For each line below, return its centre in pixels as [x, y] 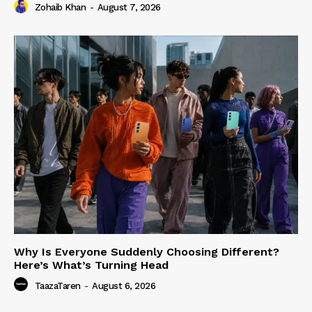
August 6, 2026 [124, 286]
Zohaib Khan [60, 8]
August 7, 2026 [129, 8]
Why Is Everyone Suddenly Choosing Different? [147, 252]
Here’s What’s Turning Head [91, 265]
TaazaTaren [57, 286]
